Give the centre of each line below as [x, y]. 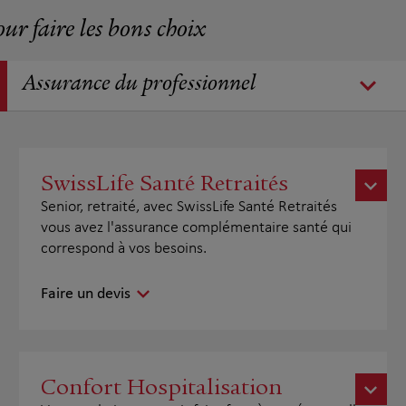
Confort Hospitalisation [162, 387]
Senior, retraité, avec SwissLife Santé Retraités [189, 207]
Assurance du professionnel [139, 85]
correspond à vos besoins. [124, 249]
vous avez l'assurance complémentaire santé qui [197, 228]
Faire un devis [86, 294]
